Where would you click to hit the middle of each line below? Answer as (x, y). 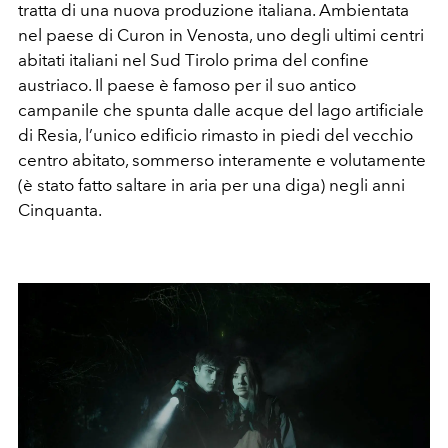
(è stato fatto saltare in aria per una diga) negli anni (211, 184)
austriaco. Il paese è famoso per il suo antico (187, 84)
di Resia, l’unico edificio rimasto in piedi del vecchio (215, 134)
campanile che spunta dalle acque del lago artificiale (221, 109)
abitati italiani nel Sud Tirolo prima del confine (193, 59)
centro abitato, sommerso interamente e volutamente (222, 159)
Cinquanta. (60, 209)
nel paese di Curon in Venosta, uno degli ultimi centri (221, 34)
